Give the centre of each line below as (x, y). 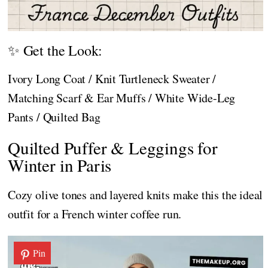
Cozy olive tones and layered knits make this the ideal (135, 195)
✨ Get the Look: (55, 51)
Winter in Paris (60, 165)
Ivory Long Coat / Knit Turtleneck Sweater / (112, 79)
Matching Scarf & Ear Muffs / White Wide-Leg (122, 98)
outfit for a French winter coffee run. (95, 214)
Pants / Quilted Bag (54, 117)
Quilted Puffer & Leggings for (113, 148)
